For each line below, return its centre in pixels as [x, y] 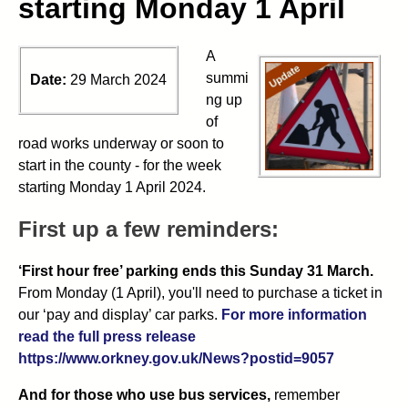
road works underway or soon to [121, 143]
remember [305, 394]
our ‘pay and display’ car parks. [120, 314]
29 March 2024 [118, 79]
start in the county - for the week [120, 165]
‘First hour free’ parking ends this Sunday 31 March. [196, 270]
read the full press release [107, 336]
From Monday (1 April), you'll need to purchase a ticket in [200, 292]
